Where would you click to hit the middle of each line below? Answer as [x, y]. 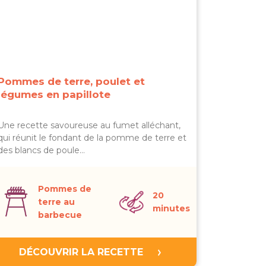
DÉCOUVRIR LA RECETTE [81, 252]
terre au [56, 202]
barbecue [60, 215]
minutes [171, 208]
